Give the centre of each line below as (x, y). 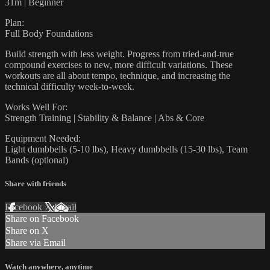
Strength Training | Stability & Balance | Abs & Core (105, 118)
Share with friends (36, 184)
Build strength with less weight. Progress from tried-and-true (119, 54)
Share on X (27, 231)
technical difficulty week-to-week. (70, 86)
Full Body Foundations (49, 33)
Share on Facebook (42, 219)
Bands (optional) (36, 160)
